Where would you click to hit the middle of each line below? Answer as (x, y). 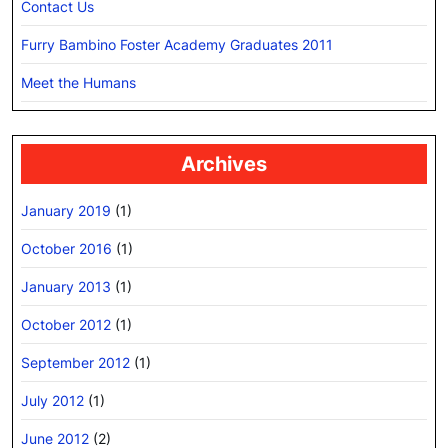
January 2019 (66, 210)
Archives (224, 163)
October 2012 (66, 324)
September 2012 (75, 362)
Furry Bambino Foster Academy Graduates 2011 (177, 44)
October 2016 (66, 248)
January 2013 (66, 286)
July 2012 (52, 400)
